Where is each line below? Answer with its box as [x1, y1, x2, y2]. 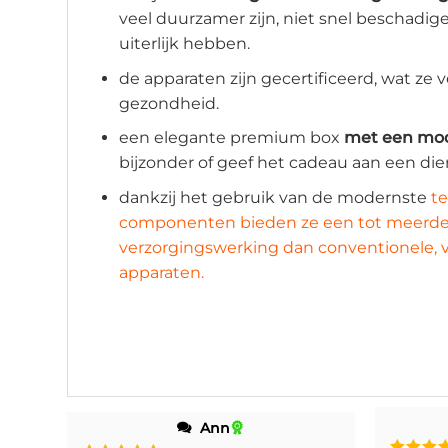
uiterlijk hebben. [118, 34, 250, 54]
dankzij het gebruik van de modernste [118, 187, 427, 207]
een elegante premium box [118, 128, 344, 148]
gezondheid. [118, 93, 219, 113]
